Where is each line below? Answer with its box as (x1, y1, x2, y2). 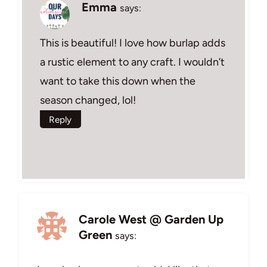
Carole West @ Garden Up (79, 212, 223, 226)
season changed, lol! (40, 93, 136, 107)
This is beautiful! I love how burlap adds (40, 36, 225, 49)
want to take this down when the (40, 74, 195, 88)
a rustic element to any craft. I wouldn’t (40, 55, 225, 69)
